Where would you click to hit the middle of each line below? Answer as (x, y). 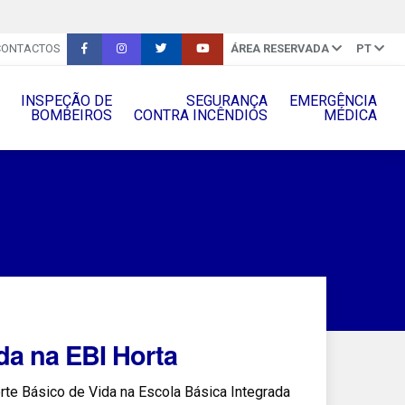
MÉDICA (350, 115)
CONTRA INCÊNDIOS (200, 115)
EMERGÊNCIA (333, 100)
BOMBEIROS (71, 115)
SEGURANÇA (226, 100)
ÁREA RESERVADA (279, 49)
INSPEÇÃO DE (66, 100)
